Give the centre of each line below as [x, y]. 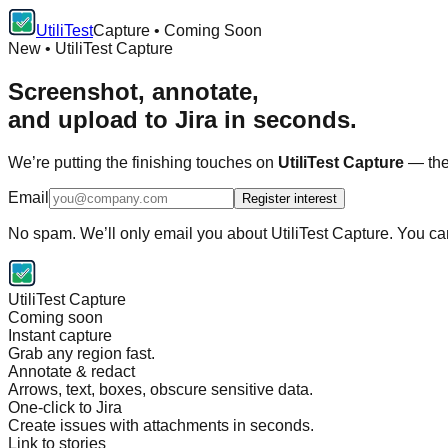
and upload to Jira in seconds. [182, 119]
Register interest [289, 198]
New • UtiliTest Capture [90, 48]
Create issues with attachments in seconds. [161, 425]
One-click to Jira [65, 407]
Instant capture [60, 335]
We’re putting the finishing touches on [143, 162]
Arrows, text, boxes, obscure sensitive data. [160, 389]
